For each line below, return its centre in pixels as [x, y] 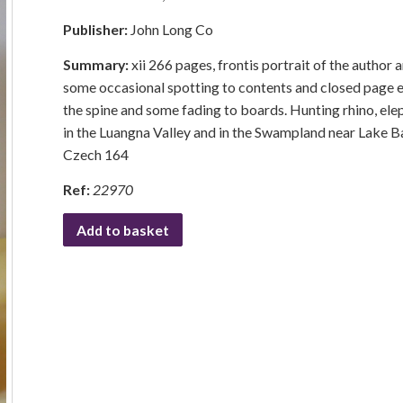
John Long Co [172, 29]
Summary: [97, 64]
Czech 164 [96, 154]
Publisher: [97, 29]
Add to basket [123, 230]
